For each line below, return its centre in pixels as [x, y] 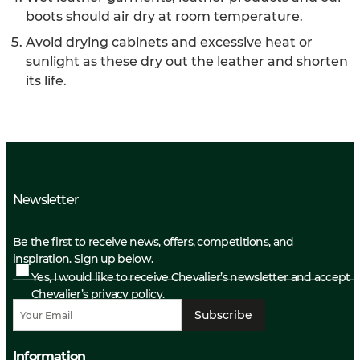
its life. [46, 80]
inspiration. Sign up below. [83, 259]
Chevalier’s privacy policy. [98, 294]
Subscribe [223, 315]
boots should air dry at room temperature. [164, 16]
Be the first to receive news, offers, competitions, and [153, 242]
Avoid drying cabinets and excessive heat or [169, 42]
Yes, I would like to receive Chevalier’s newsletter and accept [191, 277]
